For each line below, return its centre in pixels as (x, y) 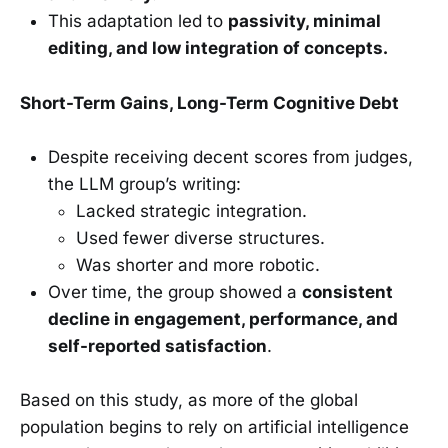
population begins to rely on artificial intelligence (214, 426)
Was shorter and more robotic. (198, 264)
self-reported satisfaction (157, 345)
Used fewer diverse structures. (200, 237)
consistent (347, 291)
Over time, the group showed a (175, 291)
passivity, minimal (304, 21)
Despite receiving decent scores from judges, (230, 156)
